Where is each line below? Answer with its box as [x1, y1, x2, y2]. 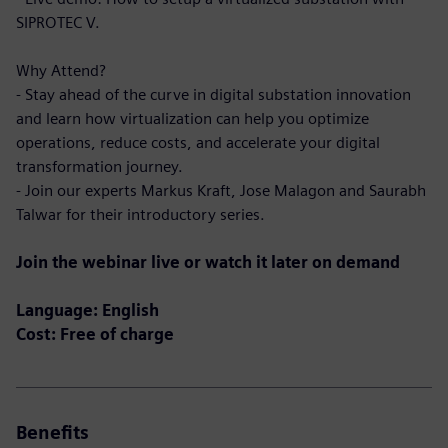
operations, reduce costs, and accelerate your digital [16, 133, 380, 152]
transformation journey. [16, 157, 183, 176]
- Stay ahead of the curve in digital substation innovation [16, 85, 411, 104]
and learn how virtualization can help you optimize [16, 109, 369, 128]
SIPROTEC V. [16, 13, 100, 32]
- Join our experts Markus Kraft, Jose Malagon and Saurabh [16, 181, 426, 200]
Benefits [16, 422, 89, 443]
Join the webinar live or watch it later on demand [16, 253, 400, 272]
